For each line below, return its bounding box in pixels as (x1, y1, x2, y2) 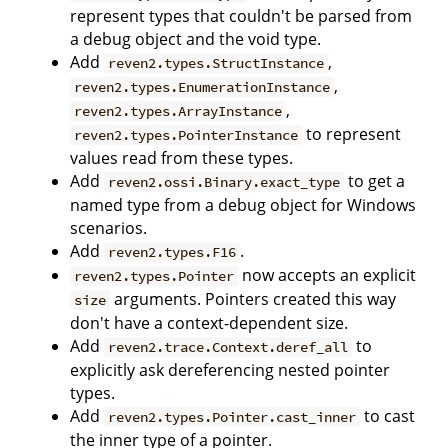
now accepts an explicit (238, 263, 417, 286)
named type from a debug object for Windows (70, 193, 416, 216)
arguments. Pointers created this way (110, 287, 397, 310)
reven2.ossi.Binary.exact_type (108, 172, 341, 191)
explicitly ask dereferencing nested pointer (70, 358, 390, 381)
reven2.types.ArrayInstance (74, 101, 283, 120)
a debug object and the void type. (70, 27, 321, 50)
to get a (344, 169, 406, 192)
